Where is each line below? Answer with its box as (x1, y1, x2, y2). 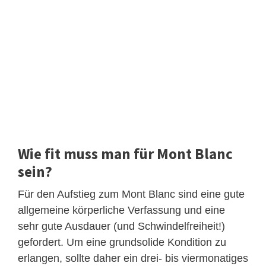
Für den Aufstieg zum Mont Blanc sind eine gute (18, 188, 245, 201)
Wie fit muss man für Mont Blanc (18, 144, 233, 164)
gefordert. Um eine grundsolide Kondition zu (18, 236, 226, 249)
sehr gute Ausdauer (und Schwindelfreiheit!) (18, 220, 225, 233)
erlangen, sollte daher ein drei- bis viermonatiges (18, 252, 248, 265)
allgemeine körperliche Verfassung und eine (18, 204, 225, 217)
